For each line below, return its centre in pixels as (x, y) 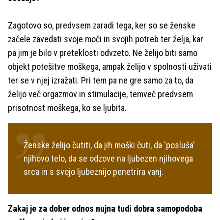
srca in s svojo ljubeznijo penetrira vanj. (95, 171)
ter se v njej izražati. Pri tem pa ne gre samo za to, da (101, 80)
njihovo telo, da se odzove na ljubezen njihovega (108, 158)
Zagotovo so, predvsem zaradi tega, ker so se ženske (102, 25)
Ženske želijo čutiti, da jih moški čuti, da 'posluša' (109, 145)
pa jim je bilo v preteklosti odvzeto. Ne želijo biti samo (103, 53)
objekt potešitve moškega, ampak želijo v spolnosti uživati (110, 66)
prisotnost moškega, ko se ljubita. (69, 108)
